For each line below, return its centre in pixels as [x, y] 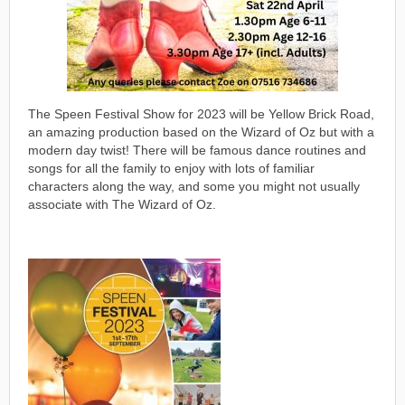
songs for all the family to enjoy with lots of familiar [171, 168]
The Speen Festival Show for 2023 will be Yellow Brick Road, [201, 114]
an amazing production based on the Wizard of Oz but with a [201, 132]
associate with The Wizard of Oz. [122, 204]
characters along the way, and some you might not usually [194, 186]
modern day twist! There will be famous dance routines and [197, 150]
